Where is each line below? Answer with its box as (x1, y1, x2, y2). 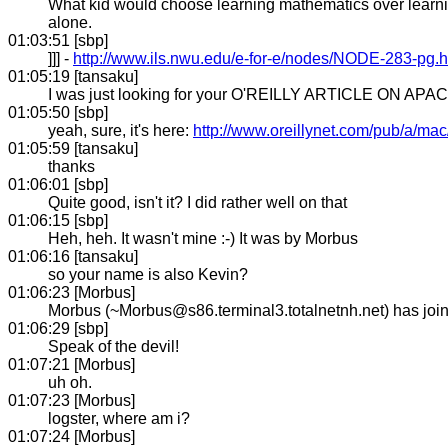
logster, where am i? (48, 409, 190, 427)
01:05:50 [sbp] (8, 103, 108, 121)
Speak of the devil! (48, 337, 179, 355)
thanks (48, 157, 95, 175)
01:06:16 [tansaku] (8, 247, 138, 265)
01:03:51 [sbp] (8, 31, 108, 49)
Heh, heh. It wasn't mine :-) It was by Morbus (48, 229, 358, 247)
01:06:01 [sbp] (8, 175, 108, 193)
